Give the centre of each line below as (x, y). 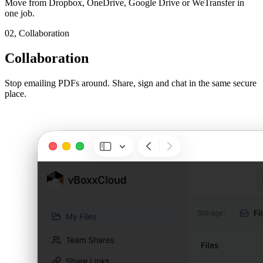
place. (16, 93)
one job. (20, 13)
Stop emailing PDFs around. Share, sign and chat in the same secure (131, 83)
